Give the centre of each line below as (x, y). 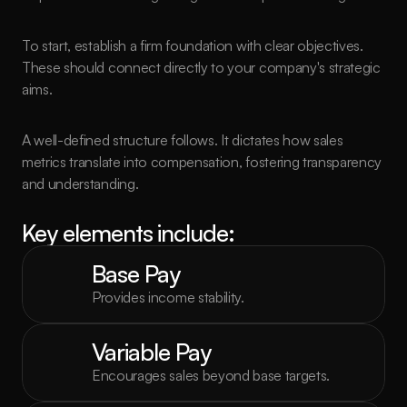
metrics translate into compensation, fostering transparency (202, 162)
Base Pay (136, 273)
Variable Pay (151, 352)
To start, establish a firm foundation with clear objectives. (193, 45)
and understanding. (80, 184)
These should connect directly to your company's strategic (201, 67)
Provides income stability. (168, 297)
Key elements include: (129, 233)
